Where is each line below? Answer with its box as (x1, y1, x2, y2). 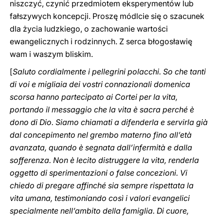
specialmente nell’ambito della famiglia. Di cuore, (10, 206, 189, 216)
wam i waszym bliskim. (10, 49, 93, 59)
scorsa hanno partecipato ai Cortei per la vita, (10, 92, 178, 102)
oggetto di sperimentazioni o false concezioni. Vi (10, 168, 187, 178)
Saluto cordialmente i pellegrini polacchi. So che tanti (13, 67, 206, 76)
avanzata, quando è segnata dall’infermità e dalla (10, 143, 192, 152)
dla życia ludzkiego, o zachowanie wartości (10, 24, 168, 34)
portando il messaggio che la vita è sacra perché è (10, 105, 194, 114)
